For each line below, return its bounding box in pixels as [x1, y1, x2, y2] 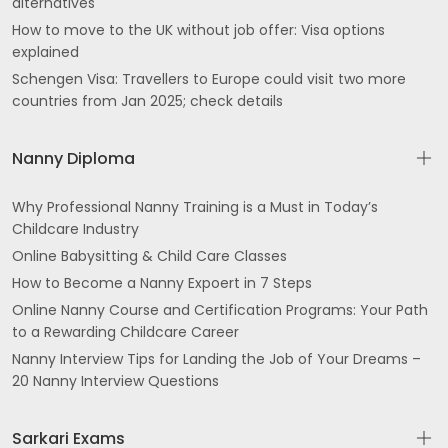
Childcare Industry [12, 219, 139, 239]
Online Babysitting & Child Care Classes [12, 246, 287, 266]
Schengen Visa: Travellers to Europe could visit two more [12, 69, 406, 89]
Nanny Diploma [12, 147, 135, 170]
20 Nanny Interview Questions [12, 371, 219, 391]
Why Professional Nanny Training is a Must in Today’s [12, 197, 378, 217]
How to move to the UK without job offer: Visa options [12, 20, 385, 40]
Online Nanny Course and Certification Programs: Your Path [12, 300, 428, 320]
